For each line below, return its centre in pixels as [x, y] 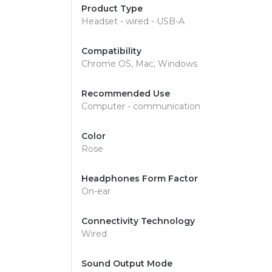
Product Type [112, 8]
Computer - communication [141, 106]
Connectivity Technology [138, 221]
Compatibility [111, 51]
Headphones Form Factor [140, 178]
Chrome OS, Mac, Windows [139, 64]
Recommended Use [126, 93]
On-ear [96, 191]
